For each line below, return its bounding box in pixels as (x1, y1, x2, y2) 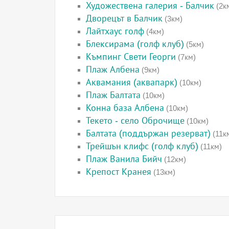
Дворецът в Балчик (86, 13, 163, 24)
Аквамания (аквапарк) (86, 77, 177, 87)
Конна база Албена (86, 103, 164, 113)
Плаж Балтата (86, 90, 141, 100)
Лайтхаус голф (86, 26, 144, 36)
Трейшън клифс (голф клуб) (86, 141, 198, 151)
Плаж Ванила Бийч (86, 154, 162, 164)
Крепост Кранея (86, 167, 151, 177)
